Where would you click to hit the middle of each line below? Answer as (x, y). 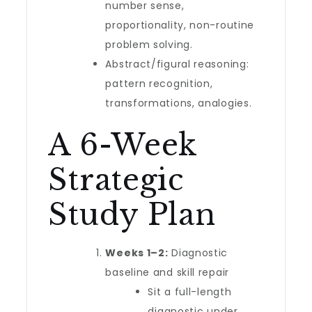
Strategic (116, 180)
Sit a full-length (190, 292)
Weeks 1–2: (137, 253)
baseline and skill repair (167, 272)
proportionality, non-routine (180, 25)
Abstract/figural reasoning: (177, 64)
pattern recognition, (159, 84)
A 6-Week (123, 145)
